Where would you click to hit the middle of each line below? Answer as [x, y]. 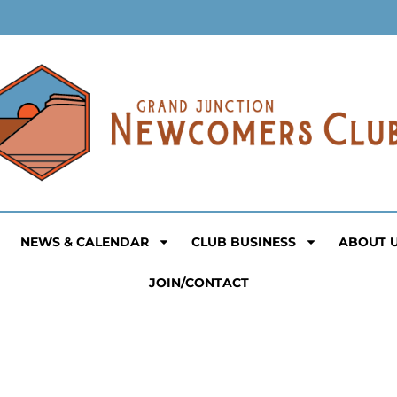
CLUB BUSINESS [244, 242]
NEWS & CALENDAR [85, 242]
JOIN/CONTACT [198, 283]
